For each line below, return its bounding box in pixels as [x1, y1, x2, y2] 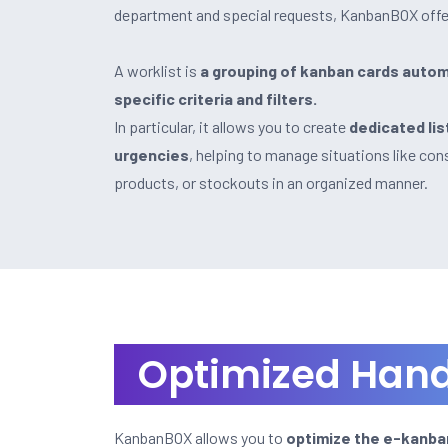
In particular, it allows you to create [114, 117, 349, 136]
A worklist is [114, 61, 197, 80]
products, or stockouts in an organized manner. [114, 173, 428, 192]
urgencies [114, 145, 189, 164]
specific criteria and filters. [114, 89, 317, 108]
